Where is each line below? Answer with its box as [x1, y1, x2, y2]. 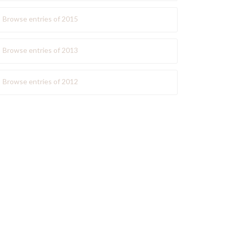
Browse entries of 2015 [3, 14, 78, 23]
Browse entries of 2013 [3, 46, 78, 54]
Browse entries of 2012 [3, 77, 78, 86]
